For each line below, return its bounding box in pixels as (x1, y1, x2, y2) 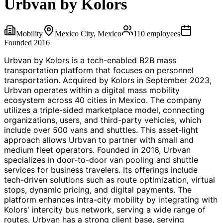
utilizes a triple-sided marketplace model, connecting (4, 105, 205, 115)
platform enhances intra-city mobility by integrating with (4, 194, 218, 205)
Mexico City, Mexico (55, 29, 121, 38)
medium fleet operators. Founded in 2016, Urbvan (4, 144, 191, 155)
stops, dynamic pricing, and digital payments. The (4, 184, 192, 195)
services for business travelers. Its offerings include (4, 164, 198, 175)
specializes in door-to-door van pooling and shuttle (4, 154, 198, 165)
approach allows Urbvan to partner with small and (4, 134, 194, 145)
